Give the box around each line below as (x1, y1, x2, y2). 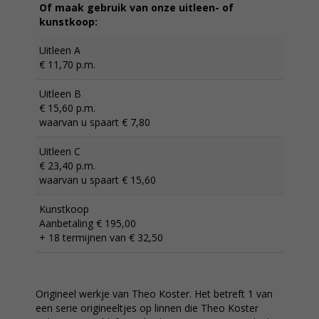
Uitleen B (39, 87, 81, 100)
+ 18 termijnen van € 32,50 (39, 231, 163, 244)
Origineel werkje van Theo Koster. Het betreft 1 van (36, 287, 273, 300)
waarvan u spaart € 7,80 (39, 115, 150, 129)
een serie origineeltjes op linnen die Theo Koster (36, 301, 258, 315)
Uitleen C (39, 145, 80, 158)
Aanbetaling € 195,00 (39, 216, 136, 230)
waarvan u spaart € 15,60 (39, 173, 156, 187)
